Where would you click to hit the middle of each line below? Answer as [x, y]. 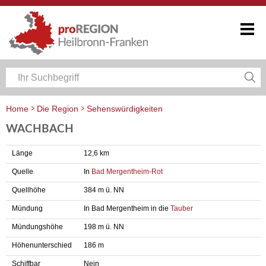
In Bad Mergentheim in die [127, 208]
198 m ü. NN [104, 227]
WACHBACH [40, 129]
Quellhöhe [29, 190]
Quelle [23, 172]
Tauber [182, 208]
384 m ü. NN [104, 190]
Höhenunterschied [42, 245]
